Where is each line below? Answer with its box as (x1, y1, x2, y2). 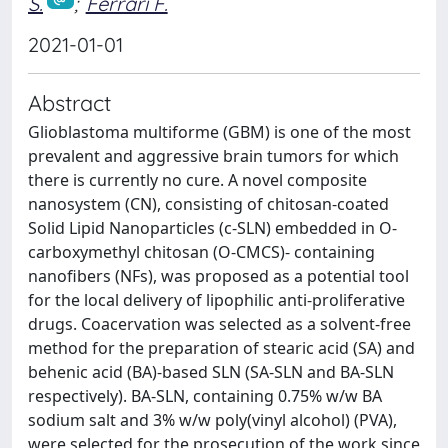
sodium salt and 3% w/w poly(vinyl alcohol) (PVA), (28, 408, 397, 431)
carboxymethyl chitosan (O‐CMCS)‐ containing (28, 240, 375, 263)
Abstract (28, 88, 111, 116)
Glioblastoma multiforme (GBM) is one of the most (28, 120, 411, 143)
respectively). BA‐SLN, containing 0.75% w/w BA (28, 384, 382, 407)
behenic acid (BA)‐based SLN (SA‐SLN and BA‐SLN (28, 360, 394, 383)
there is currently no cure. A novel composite (28, 168, 367, 191)
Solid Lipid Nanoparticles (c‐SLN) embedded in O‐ (28, 216, 397, 239)
